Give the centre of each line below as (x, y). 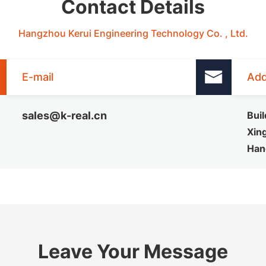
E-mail (37, 77)
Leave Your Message (133, 251)
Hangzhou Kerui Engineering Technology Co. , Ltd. (133, 33)
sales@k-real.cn (64, 115)
